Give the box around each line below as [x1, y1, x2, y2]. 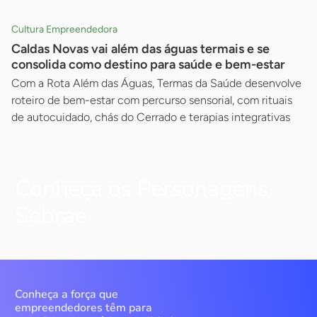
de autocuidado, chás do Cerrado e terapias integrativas [11, 110, 290, 125]
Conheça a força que [15, 287, 118, 303]
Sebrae [15, 200, 87, 231]
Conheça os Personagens [15, 173, 268, 204]
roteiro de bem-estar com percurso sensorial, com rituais [11, 93, 292, 108]
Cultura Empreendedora [11, 23, 117, 36]
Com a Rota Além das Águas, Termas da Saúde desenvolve [11, 76, 301, 91]
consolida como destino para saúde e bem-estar [11, 57, 285, 73]
